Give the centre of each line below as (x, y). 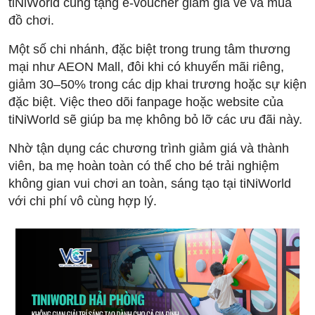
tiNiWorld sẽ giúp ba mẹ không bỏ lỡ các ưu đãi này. (155, 120)
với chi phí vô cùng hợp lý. (83, 201)
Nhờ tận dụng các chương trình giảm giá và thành (149, 148)
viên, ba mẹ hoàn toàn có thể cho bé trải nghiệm (144, 166)
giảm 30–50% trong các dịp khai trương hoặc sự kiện (157, 84)
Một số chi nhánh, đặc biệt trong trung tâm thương (149, 49)
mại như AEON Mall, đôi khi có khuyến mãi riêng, (146, 67)
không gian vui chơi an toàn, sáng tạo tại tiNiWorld (150, 184)
